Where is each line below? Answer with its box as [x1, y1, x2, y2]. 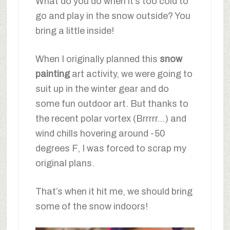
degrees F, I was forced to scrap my [35, 143, 186, 154]
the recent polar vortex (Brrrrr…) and [35, 113, 186, 124]
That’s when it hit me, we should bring [35, 186, 193, 197]
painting [35, 68, 70, 79]
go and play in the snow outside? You [35, 10, 190, 21]
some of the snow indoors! [35, 201, 148, 212]
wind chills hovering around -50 [35, 128, 165, 139]
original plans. [35, 158, 94, 168]
